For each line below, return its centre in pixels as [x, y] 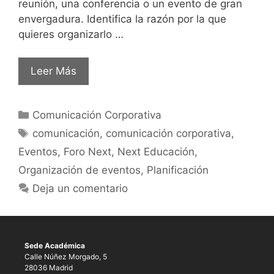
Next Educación [156, 152]
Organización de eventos [80, 170]
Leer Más [54, 71]
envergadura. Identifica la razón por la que [122, 19]
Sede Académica [55, 246]
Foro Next [87, 152]
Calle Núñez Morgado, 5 [66, 257]
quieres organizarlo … [71, 34]
